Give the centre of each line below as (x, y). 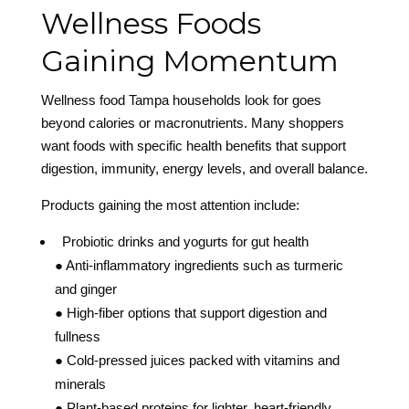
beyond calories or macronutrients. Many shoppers (192, 123)
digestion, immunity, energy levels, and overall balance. (204, 169)
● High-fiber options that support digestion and (190, 313)
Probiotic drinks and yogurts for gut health (181, 242)
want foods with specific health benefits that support (193, 146)
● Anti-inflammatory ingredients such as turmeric (199, 266)
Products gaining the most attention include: (170, 205)
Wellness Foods (151, 24)
